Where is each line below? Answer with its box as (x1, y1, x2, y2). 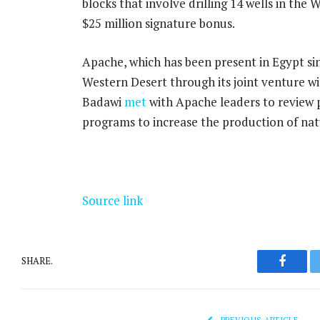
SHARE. (21, 254, 53, 268)
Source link (81, 191, 143, 209)
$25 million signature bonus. (81, 14, 235, 31)
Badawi (81, 93, 124, 110)
